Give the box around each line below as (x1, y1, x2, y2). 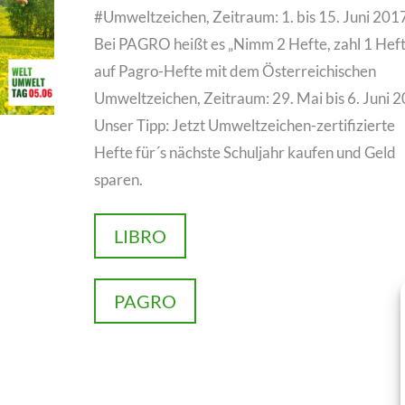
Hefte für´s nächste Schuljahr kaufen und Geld (93, 143, 396, 163)
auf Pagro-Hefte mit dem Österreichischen (93, 61, 376, 81)
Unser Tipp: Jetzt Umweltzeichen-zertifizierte (93, 116, 395, 136)
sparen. (93, 170, 143, 190)
